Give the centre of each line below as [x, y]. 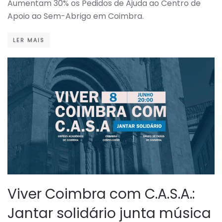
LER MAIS [29, 40]
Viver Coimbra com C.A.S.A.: [101, 194]
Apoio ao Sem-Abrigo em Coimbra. [76, 16]
